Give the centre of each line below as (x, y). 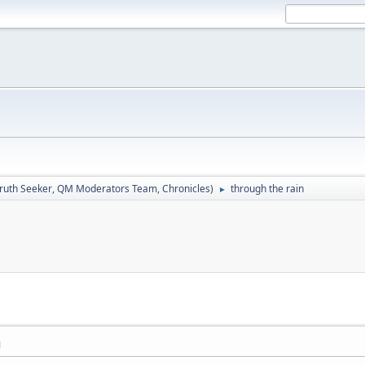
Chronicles (186, 189)
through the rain (267, 189)
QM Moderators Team (107, 189)
